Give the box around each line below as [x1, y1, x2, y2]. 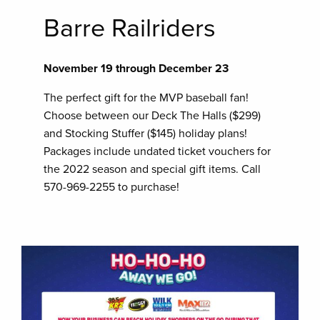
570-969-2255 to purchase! [44, 179, 180, 194]
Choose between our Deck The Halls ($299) [44, 108, 261, 123]
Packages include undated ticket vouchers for [44, 144, 271, 159]
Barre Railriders [44, 12, 216, 44]
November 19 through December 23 [44, 61, 229, 76]
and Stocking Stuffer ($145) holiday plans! [44, 126, 248, 141]
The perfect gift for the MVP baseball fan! [44, 90, 249, 105]
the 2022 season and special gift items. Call [44, 161, 261, 176]
